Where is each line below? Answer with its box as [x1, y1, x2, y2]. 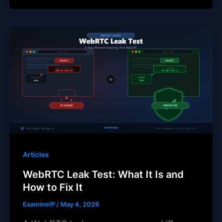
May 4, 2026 [60, 200, 99, 209]
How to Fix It [22, 181, 83, 194]
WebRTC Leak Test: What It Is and [22, 168, 184, 181]
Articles [22, 150, 49, 159]
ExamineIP [22, 200, 56, 209]
